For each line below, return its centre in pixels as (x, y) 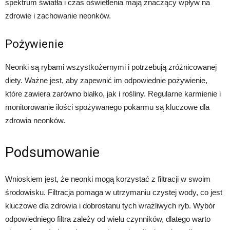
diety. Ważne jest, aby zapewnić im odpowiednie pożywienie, (106, 80)
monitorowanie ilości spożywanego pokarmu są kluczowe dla (107, 107)
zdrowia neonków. (35, 120)
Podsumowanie (52, 152)
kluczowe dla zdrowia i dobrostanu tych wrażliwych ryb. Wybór (110, 205)
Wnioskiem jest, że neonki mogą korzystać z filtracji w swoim (108, 179)
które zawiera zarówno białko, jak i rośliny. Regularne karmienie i (113, 93)
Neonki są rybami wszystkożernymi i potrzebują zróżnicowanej (111, 67)
